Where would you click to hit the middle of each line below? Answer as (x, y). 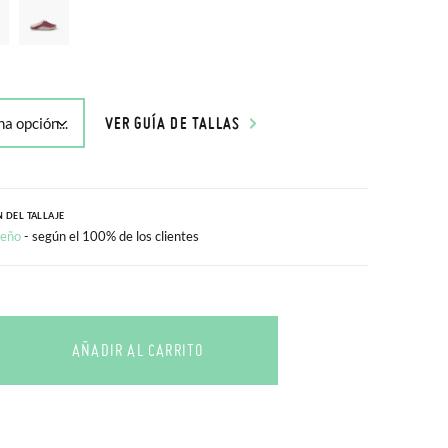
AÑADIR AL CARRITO (137, 350)
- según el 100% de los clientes (111, 236)
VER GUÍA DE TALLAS (172, 122)
